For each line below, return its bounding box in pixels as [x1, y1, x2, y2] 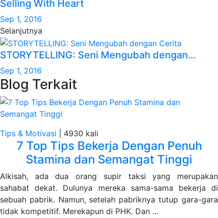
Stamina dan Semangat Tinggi [26, 152, 192, 166]
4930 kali [64, 128, 98, 138]
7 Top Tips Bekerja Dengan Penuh [16, 138, 202, 153]
